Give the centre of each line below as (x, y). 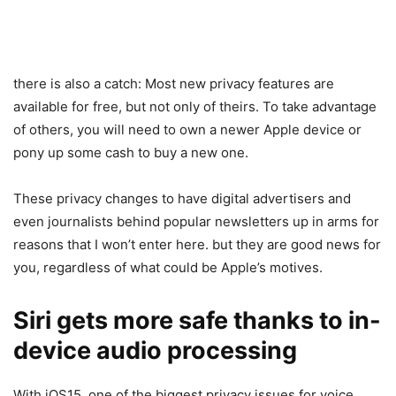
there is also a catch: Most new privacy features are (174, 84)
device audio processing (155, 351)
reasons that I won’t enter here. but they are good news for (197, 245)
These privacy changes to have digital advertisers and (182, 199)
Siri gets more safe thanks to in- (197, 321)
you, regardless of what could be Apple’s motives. (168, 268)
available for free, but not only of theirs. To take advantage (195, 107)
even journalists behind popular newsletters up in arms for (196, 222)
